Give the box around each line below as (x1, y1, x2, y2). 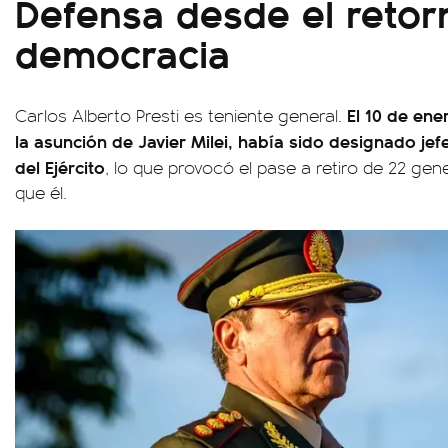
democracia (15, 23, 230, 81)
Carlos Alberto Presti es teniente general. (15, 103, 347, 128)
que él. (15, 180, 67, 205)
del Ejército (15, 154, 105, 180)
